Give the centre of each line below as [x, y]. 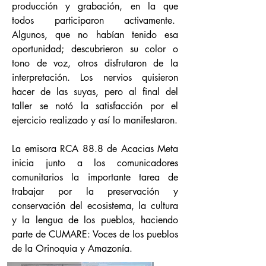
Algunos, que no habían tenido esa [95, 35]
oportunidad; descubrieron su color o [95, 49]
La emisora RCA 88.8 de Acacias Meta [95, 149]
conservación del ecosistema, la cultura [95, 206]
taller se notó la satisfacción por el [95, 106]
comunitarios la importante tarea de [95, 177]
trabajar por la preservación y [95, 191]
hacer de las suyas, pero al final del [95, 92]
